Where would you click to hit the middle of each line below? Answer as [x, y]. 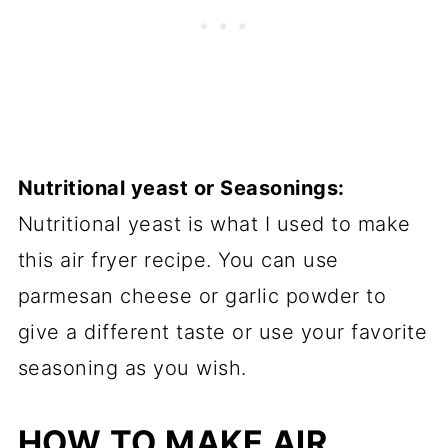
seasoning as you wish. [135, 368]
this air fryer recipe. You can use [178, 260]
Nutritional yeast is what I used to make [214, 224]
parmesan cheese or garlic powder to [202, 296]
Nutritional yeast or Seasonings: [181, 188]
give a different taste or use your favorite [222, 332]
